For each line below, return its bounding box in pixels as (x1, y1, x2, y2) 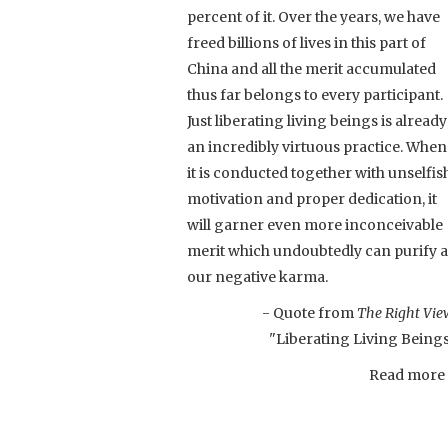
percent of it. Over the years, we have (187, 7, 440, 26)
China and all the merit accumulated (187, 59, 436, 78)
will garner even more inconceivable (187, 215, 443, 234)
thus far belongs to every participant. (187, 85, 443, 104)
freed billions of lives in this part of (187, 33, 426, 52)
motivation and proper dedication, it (187, 189, 437, 208)
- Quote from (262, 303, 357, 322)
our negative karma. (187, 267, 328, 286)
